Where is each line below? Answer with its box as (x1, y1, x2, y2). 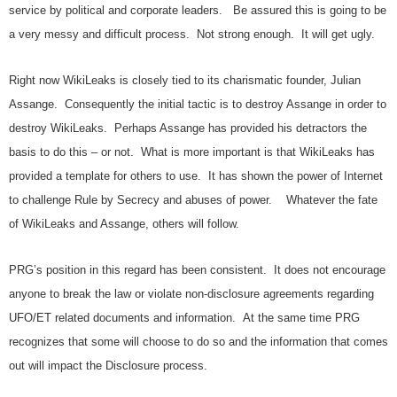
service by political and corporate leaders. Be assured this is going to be (9, 4, 386, 18)
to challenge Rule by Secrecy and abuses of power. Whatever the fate (9, 193, 378, 207)
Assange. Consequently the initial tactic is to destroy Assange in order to (9, 97, 386, 112)
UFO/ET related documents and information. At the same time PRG (9, 311, 360, 325)
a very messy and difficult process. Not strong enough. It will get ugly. (9, 27, 375, 42)
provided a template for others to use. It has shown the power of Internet (9, 169, 383, 183)
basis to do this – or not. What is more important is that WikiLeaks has (9, 145, 375, 160)
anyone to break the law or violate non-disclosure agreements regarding (9, 287, 374, 301)
